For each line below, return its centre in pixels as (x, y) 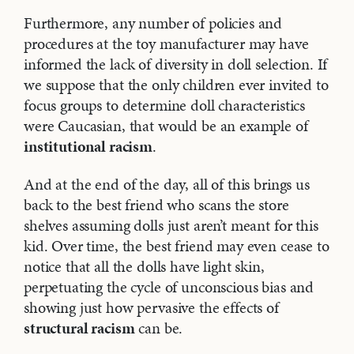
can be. (159, 328)
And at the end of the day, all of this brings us (167, 185)
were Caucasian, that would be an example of (166, 126)
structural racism (79, 328)
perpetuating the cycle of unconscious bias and (169, 287)
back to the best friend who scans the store (156, 205)
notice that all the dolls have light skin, (144, 267)
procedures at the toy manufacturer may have (166, 44)
